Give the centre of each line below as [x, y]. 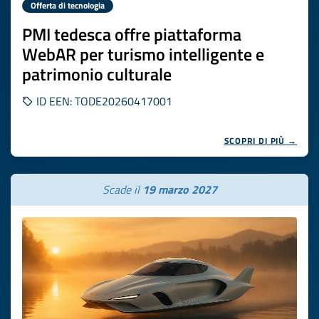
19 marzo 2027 [179, 189]
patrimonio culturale [97, 74]
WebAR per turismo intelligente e [143, 54]
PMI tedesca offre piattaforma [132, 34]
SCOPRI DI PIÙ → [260, 141]
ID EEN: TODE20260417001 [103, 101]
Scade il [122, 189]
